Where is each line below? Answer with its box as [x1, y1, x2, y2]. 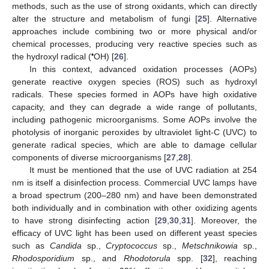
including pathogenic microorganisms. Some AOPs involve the [12, 114, 257, 124]
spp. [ [170, 253, 203, 263]
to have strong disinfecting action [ [12, 215, 157, 225]
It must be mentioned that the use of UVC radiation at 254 [29, 165, 257, 175]
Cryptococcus [106, 240, 158, 250]
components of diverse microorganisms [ [12, 152, 166, 162]
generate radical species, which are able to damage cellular [12, 139, 257, 150]
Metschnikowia [182, 240, 238, 250]
